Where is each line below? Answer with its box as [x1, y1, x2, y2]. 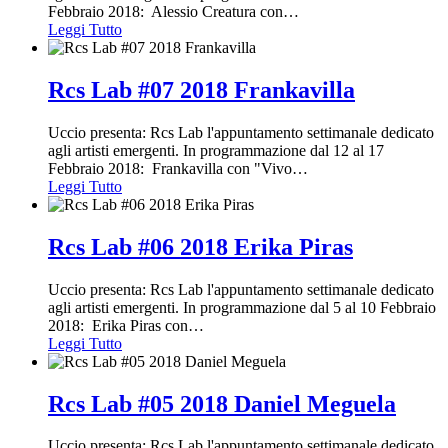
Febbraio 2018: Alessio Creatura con [48, 3, 283, 20]
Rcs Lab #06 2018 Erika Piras [48, 233, 353, 260]
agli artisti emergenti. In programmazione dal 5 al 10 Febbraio [48, 298, 436, 316]
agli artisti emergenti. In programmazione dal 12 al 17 [48, 141, 384, 159]
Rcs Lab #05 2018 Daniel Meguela [48, 390, 396, 417]
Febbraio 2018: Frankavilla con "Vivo [48, 159, 292, 177]
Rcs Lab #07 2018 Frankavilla [48, 76, 355, 103]
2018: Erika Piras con [48, 316, 188, 334]
